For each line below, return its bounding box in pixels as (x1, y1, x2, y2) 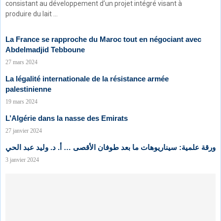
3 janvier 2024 (5, 156, 39, 163)
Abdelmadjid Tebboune (5, 45, 85, 54)
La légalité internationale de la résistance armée (5, 74, 169, 83)
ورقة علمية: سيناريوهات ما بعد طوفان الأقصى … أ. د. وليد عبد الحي (5, 143, 216, 151)
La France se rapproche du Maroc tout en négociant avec (5, 35, 201, 43)
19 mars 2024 (5, 98, 37, 105)
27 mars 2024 (5, 59, 37, 66)
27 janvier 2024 (5, 127, 42, 134)
